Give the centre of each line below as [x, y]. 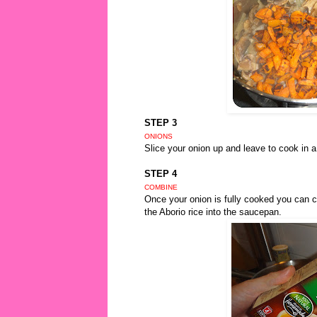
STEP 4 [161, 174]
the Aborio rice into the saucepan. [213, 212]
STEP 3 [161, 123]
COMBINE [161, 188]
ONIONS [158, 137]
